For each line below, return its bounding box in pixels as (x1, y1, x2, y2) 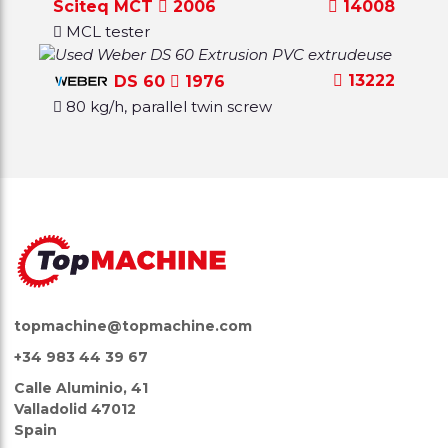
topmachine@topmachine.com (14, 316, 253, 335)
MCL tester (66, 21, 151, 41)
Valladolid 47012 (14, 399, 137, 418)
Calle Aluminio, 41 (14, 378, 149, 397)
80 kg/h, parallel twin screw (66, 96, 273, 116)
